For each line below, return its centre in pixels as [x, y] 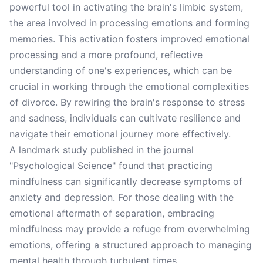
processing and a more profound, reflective [106, 55]
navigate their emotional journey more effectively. [120, 134]
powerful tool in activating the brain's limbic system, [126, 7]
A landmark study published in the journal [102, 150]
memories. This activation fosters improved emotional [129, 39]
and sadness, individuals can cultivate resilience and [125, 118]
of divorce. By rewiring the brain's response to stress [127, 102]
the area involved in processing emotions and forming [129, 23]
